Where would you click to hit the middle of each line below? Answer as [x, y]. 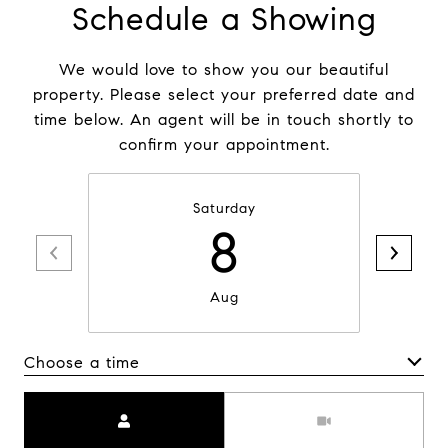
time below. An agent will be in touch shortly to [224, 120]
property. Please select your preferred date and [224, 95]
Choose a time [82, 362]
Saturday [224, 209]
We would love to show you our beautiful [224, 70]
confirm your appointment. [224, 145]
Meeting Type [278, 405]
